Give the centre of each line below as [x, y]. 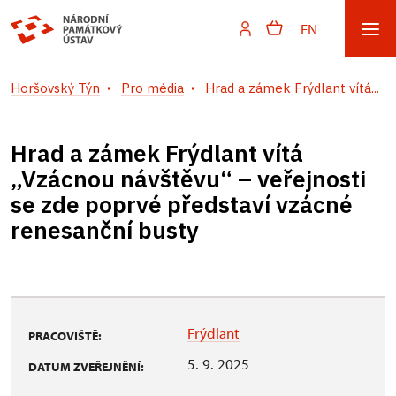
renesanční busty [105, 230]
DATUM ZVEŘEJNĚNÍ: [86, 367]
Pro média [152, 88]
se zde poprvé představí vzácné [182, 204]
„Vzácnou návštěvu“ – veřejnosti [188, 179]
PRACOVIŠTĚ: [65, 336]
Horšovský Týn [55, 88]
